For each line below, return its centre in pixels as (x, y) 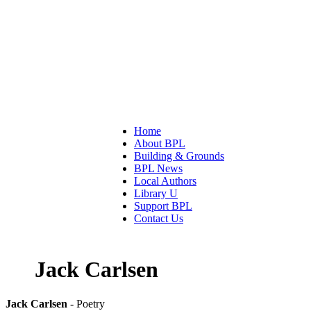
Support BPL (163, 206)
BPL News (158, 168)
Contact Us (159, 218)
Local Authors (165, 181)
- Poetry (86, 304)
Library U (156, 193)
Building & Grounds (179, 156)
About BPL (160, 143)
